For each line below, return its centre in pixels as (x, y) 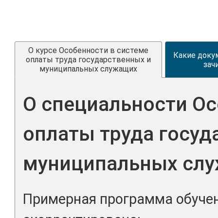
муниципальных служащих (88, 69)
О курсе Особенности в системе (88, 51)
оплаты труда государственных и (88, 60)
